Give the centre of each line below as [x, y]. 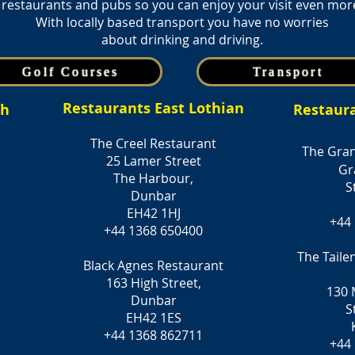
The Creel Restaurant [153, 143]
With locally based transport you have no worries [182, 22]
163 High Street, [153, 283]
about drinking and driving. [182, 40]
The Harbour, [153, 178]
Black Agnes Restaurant [153, 265]
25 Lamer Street [153, 161]
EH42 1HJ [153, 213]
